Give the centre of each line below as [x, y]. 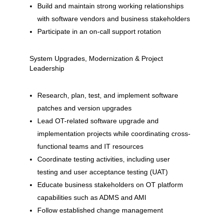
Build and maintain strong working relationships [110, 6]
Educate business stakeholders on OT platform [110, 185]
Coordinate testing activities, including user [103, 159]
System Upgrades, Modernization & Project [96, 58]
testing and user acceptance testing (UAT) [102, 172]
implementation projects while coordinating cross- [114, 134]
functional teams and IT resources [90, 146]
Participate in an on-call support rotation [99, 31]
